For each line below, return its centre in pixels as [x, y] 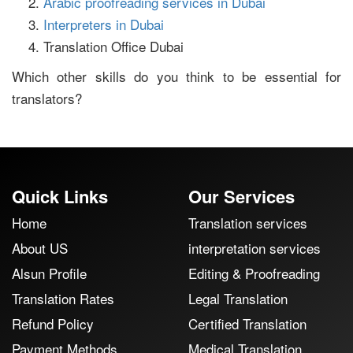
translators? [47, 98]
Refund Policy [53, 323]
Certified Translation [247, 323]
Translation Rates [63, 298]
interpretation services [255, 248]
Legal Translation [238, 298]
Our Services [242, 196]
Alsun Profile [49, 273]
